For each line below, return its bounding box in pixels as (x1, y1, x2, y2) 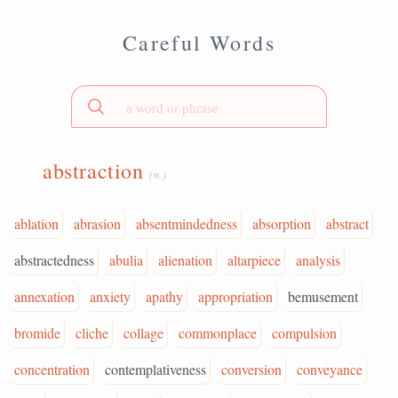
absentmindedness (136, 214, 237, 233)
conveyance (297, 360, 362, 378)
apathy (146, 287, 183, 306)
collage (123, 323, 163, 342)
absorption (252, 214, 311, 233)
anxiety (90, 287, 131, 306)
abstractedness (14, 251, 94, 269)
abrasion (74, 214, 121, 233)
